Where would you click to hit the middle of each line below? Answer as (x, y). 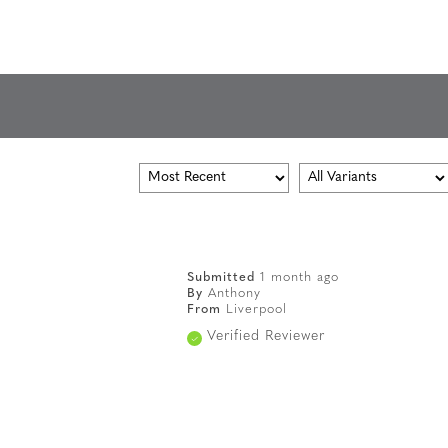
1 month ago (299, 278)
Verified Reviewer (265, 337)
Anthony (234, 294)
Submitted (223, 278)
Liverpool (256, 310)
